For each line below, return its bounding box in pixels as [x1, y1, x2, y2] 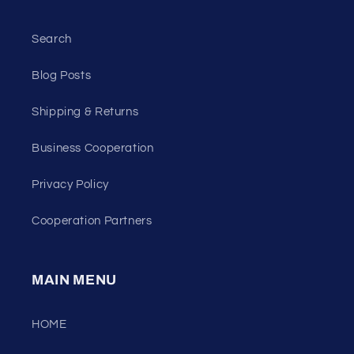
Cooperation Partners [32, 214, 153, 227]
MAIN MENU [32, 273, 117, 288]
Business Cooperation [32, 141, 154, 154]
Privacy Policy [32, 178, 109, 190]
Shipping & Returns [32, 105, 139, 118]
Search [32, 32, 72, 45]
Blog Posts [32, 69, 92, 81]
